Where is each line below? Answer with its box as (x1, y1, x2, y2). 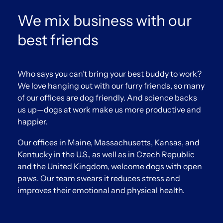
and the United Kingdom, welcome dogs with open (17, 161, 202, 172)
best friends (17, 31, 98, 50)
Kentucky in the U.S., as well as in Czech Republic (17, 149, 195, 160)
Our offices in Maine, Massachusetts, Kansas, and (17, 137, 200, 148)
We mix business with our (17, 11, 192, 30)
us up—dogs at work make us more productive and (17, 105, 201, 115)
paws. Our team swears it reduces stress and (17, 173, 180, 184)
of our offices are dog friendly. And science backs (17, 93, 197, 103)
